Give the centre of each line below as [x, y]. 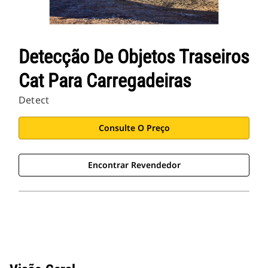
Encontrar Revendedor [134, 165]
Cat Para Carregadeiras [105, 81]
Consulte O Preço [134, 128]
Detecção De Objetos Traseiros [134, 57]
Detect [34, 100]
